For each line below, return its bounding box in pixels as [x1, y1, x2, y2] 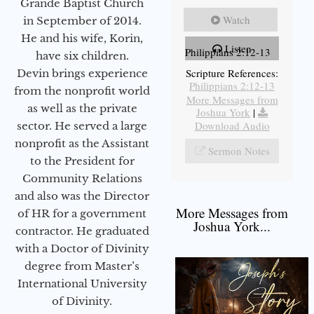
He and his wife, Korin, [21, 31, 143, 45]
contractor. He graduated [15, 224, 149, 238]
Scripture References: [186, 65, 278, 80]
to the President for [29, 153, 135, 168]
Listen [225, 41, 252, 55]
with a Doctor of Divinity [15, 241, 149, 255]
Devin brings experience [16, 66, 148, 80]
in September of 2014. [22, 13, 142, 27]
